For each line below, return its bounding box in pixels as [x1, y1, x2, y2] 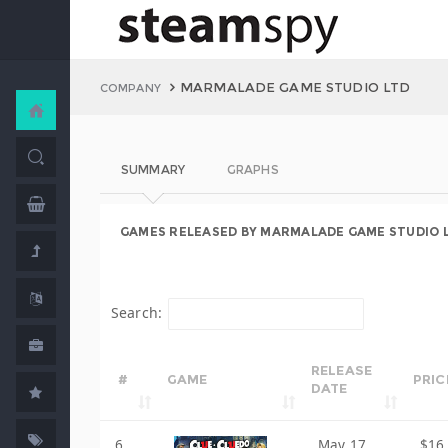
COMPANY [100, 81, 161, 95]
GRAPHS [226, 162, 279, 177]
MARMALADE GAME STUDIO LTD [180, 79, 411, 95]
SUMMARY [121, 162, 185, 177]
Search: [111, 303, 162, 322]
